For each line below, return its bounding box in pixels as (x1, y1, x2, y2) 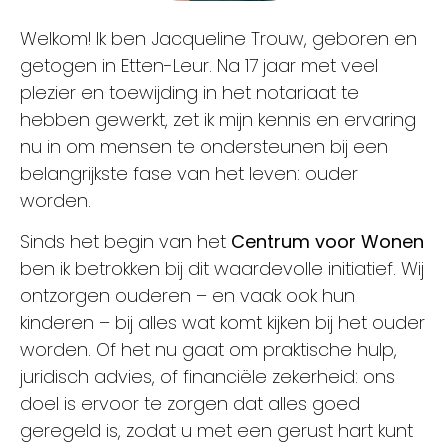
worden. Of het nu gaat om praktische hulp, (20, 337, 397, 363)
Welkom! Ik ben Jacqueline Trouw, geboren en (20, 26, 417, 52)
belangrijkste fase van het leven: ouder (20, 161, 358, 187)
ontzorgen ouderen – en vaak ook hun (20, 283, 355, 309)
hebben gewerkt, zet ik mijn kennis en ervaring (20, 107, 416, 133)
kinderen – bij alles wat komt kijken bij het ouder (20, 310, 425, 336)
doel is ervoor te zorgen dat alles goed (20, 391, 360, 417)
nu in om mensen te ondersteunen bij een (20, 134, 388, 160)
